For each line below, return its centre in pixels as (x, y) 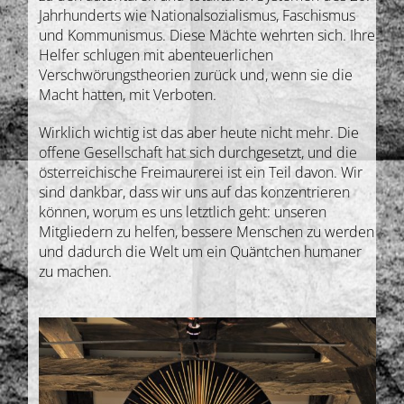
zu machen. (76, 272)
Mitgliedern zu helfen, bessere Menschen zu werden (207, 232)
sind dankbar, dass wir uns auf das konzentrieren (195, 193)
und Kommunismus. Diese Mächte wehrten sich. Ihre (207, 36)
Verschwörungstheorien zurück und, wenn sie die (196, 75)
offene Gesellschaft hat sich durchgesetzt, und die (198, 153)
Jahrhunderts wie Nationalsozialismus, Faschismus (197, 16)
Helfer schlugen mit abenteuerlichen (156, 55)
